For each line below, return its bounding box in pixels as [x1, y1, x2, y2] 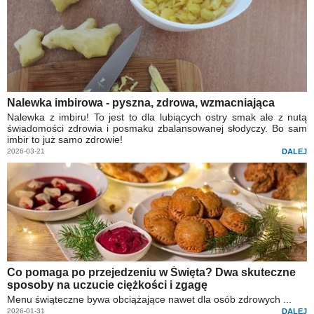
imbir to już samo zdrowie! [7, 133, 123, 145]
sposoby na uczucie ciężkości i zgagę [7, 278, 207, 291]
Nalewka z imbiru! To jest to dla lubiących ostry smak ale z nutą [7, 111, 307, 123]
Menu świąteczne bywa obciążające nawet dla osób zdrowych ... [7, 293, 292, 305]
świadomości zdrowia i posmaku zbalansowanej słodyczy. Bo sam [7, 122, 307, 134]
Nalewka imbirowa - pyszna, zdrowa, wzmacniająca [7, 96, 275, 109]
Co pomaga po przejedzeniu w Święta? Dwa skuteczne [7, 266, 296, 278]
